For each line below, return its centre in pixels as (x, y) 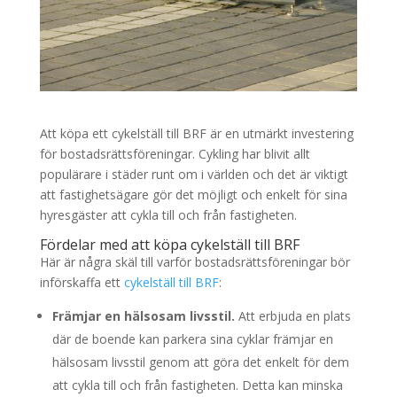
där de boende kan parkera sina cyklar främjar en (192, 339)
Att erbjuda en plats (294, 315)
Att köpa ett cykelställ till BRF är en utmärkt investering (196, 133)
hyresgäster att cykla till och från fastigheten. (168, 214)
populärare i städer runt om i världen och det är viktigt (194, 174)
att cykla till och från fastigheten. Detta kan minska (197, 385)
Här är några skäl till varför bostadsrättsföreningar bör (195, 261)
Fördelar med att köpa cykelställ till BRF (169, 244)
